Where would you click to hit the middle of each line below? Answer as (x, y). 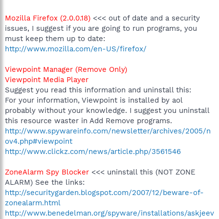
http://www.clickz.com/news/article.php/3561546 (93, 151)
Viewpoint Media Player (47, 79)
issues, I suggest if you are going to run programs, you (101, 28)
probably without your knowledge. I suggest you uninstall (107, 110)
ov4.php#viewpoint (39, 141)
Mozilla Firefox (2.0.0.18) (48, 18)
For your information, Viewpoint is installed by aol (94, 100)
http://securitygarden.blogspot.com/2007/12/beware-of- (104, 192)
